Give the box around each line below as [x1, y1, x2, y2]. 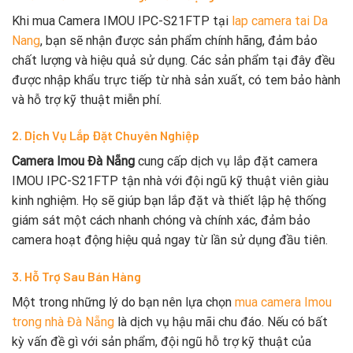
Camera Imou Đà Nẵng [12, 154, 135, 169]
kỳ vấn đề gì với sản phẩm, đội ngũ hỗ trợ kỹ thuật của [12, 334, 311, 350]
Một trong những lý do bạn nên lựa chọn [12, 295, 235, 310]
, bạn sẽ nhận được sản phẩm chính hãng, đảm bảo [40, 32, 318, 48]
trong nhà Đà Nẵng [12, 314, 114, 330]
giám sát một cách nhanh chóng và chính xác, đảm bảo [12, 213, 310, 229]
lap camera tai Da [232, 13, 328, 28]
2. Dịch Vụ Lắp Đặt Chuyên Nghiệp [12, 128, 199, 143]
